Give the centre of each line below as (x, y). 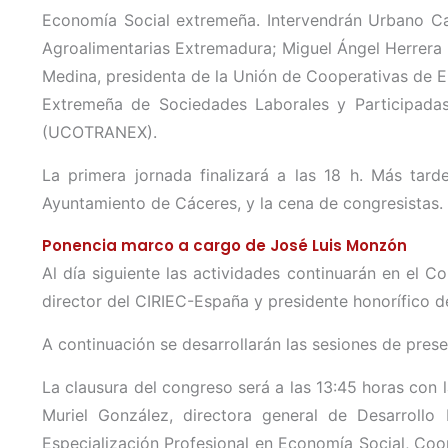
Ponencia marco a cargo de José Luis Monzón (224, 245)
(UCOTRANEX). (99, 132)
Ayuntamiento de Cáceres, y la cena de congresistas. (242, 203)
